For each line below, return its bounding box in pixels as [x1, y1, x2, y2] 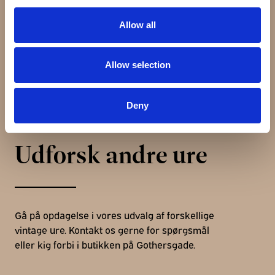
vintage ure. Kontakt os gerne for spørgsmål [15, 223, 209, 237]
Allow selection [104, 60, 171, 70]
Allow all [119, 19, 156, 30]
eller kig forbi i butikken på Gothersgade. [15, 238, 195, 252]
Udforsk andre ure [15, 139, 207, 171]
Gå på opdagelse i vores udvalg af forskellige [15, 208, 214, 222]
